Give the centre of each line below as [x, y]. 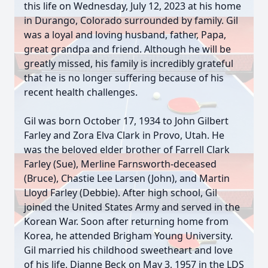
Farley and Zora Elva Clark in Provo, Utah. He [124, 135]
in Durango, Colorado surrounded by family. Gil [131, 20]
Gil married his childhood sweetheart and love [128, 250]
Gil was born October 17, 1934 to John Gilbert [126, 121]
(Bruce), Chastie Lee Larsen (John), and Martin [127, 178]
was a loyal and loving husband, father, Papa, [125, 35]
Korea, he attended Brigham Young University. [128, 236]
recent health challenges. [81, 92]
